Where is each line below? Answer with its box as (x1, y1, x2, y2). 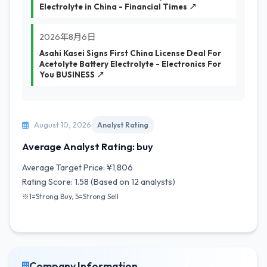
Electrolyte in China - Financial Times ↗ (39, 2, 197, 11)
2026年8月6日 (39, 32, 95, 42)
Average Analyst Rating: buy (22, 140, 153, 153)
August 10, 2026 (32, 120, 91, 129)
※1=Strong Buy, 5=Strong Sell (22, 192, 119, 201)
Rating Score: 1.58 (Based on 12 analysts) (22, 176, 175, 187)
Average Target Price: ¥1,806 (22, 162, 133, 173)
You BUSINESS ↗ (39, 70, 104, 79)
